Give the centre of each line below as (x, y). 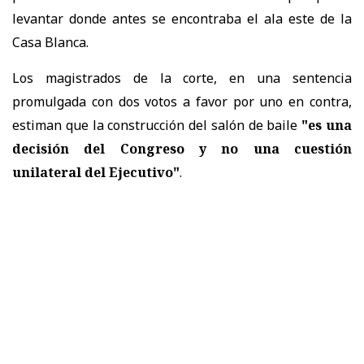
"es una (327, 126)
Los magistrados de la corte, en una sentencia (182, 78)
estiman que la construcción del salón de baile (157, 126)
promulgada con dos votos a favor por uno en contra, (182, 102)
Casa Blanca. (50, 43)
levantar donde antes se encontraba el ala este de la (182, 19)
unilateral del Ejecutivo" (96, 173)
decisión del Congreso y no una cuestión (182, 149)
